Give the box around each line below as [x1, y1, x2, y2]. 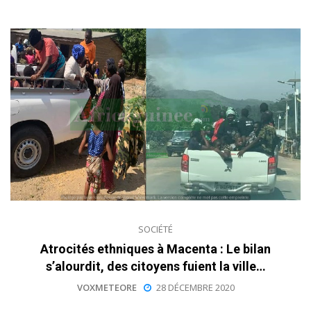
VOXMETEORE [76, 280, 137, 294]
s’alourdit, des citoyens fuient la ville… [45, 258, 266, 274]
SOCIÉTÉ [138, 222, 173, 235]
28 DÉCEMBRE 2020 [155, 280, 235, 294]
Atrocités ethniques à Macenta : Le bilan [40, 241, 271, 256]
